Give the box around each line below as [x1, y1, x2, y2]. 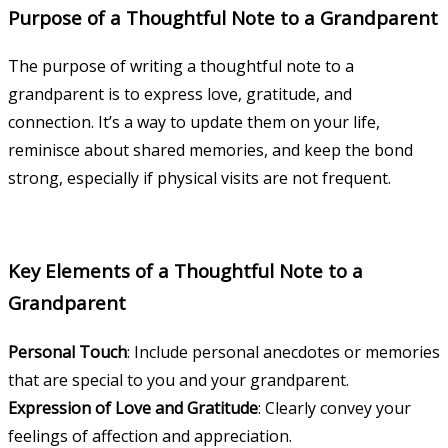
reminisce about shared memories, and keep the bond [8, 139, 413, 162]
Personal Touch [8, 340, 127, 363]
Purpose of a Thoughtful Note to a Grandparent [8, 4, 438, 30]
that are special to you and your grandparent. [8, 368, 349, 391]
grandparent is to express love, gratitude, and [8, 83, 352, 106]
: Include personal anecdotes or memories [127, 340, 440, 363]
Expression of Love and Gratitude [8, 396, 258, 419]
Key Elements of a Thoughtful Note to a [8, 258, 363, 284]
